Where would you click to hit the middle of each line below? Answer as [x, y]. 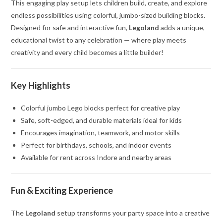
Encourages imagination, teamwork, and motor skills [101, 133]
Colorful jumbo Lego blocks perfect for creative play [101, 108]
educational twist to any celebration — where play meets [99, 40]
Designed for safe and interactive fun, [70, 28]
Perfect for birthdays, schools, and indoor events [96, 145]
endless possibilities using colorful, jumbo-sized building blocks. [108, 15]
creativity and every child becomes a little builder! [87, 53]
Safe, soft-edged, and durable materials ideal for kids [102, 120]
